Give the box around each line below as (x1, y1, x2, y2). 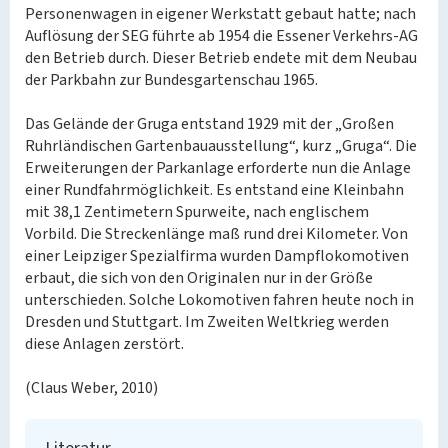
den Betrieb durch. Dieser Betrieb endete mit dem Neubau (25, 47, 417, 69)
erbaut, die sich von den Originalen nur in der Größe (25, 267, 373, 289)
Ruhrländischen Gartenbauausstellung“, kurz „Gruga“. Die (25, 135, 417, 157)
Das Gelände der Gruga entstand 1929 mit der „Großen (25, 113, 394, 135)
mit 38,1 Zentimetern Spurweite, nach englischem (25, 201, 369, 223)
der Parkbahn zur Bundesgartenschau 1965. (25, 69, 318, 91)
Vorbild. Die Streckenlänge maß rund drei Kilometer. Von (25, 223, 408, 245)
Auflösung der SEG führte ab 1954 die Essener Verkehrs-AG (25, 25, 418, 47)
